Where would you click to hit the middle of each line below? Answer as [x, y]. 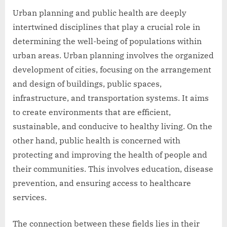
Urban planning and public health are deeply [100, 13]
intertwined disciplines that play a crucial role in [106, 27]
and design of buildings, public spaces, [87, 84]
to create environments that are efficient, [92, 112]
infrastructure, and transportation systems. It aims [111, 98]
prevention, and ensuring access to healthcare [102, 183]
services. [30, 197]
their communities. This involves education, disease [113, 169]
